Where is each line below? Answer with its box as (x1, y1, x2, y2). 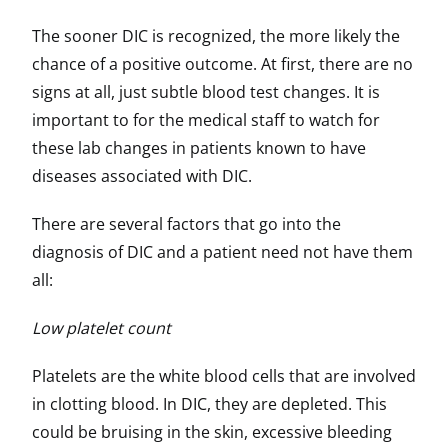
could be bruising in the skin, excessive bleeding (32, 421, 392, 443)
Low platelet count (32, 317, 171, 339)
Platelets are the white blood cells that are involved (32, 365, 416, 387)
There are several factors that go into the (32, 213, 341, 235)
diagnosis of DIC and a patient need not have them (32, 241, 413, 263)
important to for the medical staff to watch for (32, 109, 380, 131)
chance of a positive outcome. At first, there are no (32, 53, 413, 75)
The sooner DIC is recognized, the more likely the (32, 25, 400, 47)
